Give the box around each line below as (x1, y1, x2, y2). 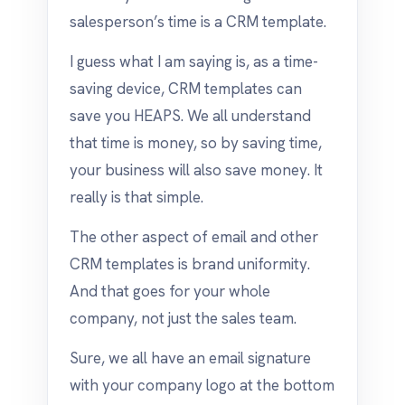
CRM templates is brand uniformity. (70, 254, 310, 274)
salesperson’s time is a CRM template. (70, 12, 326, 32)
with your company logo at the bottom (70, 375, 334, 395)
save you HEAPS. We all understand (70, 106, 311, 126)
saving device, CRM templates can (70, 79, 302, 99)
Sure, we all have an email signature (70, 348, 311, 368)
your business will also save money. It (70, 160, 323, 180)
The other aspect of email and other (70, 227, 318, 247)
